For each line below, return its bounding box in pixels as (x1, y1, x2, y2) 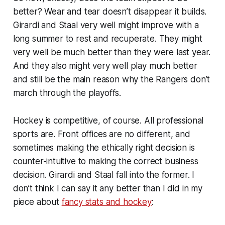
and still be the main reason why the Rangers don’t (13, 74, 210, 84)
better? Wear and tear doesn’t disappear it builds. (13, 6, 207, 17)
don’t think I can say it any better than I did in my (13, 183, 202, 193)
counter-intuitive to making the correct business (13, 156, 198, 166)
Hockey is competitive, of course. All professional (13, 115, 204, 126)
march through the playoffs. (13, 87, 122, 98)
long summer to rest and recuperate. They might (13, 33, 202, 44)
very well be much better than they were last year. (13, 47, 211, 57)
